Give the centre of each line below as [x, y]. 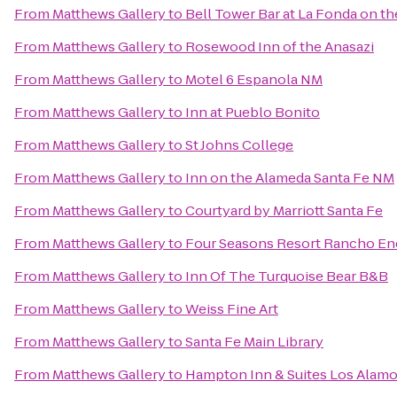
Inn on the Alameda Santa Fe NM [290, 178]
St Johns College [239, 145]
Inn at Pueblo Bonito [253, 112]
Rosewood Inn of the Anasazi [280, 47]
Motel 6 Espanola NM [254, 79]
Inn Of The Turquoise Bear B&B [287, 276]
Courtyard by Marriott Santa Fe [284, 210]
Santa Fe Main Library [254, 342]
